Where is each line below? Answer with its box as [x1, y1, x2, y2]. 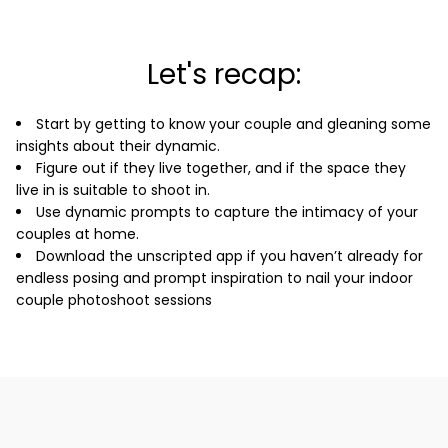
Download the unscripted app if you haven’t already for [36, 245, 423, 269]
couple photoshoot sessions [16, 289, 212, 313]
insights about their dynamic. [16, 135, 220, 159]
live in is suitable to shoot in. [16, 179, 210, 203]
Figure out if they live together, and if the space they [36, 157, 406, 181]
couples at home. [16, 223, 139, 247]
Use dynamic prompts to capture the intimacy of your [36, 201, 418, 225]
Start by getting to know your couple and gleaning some [36, 113, 431, 137]
